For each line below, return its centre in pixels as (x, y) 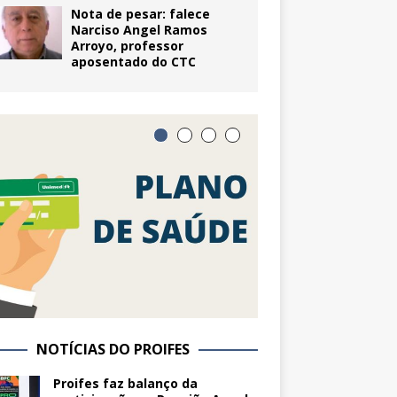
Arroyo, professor (127, 46)
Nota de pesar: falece (140, 14)
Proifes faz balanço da (125, 384)
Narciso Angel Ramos (139, 30)
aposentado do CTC (133, 62)
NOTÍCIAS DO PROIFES (113, 350)
